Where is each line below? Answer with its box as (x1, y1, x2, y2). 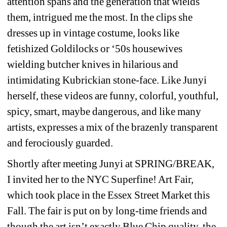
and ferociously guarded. (7, 137, 116, 149)
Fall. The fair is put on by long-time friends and (7, 205, 208, 217)
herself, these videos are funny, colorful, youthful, (7, 90, 219, 102)
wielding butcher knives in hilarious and (7, 58, 179, 71)
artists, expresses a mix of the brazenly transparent (7, 121, 218, 134)
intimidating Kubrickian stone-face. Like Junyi (7, 74, 207, 87)
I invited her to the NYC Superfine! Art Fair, (7, 173, 194, 186)
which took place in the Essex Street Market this (7, 189, 210, 202)
